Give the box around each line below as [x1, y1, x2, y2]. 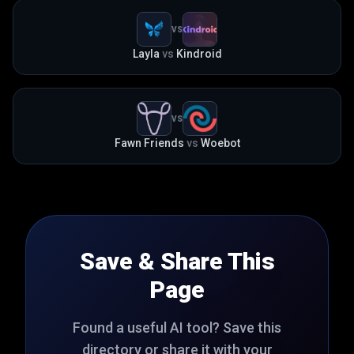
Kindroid [175, 47, 222, 60]
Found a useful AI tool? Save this [73, 319, 281, 336]
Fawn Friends [114, 137, 184, 149]
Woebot [200, 137, 240, 149]
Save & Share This [79, 247, 275, 275]
